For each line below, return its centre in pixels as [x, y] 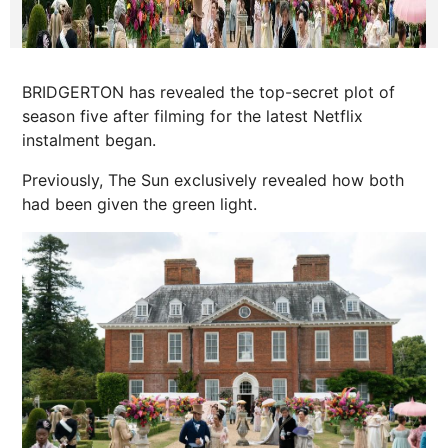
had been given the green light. [139, 204]
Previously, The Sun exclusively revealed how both [213, 180]
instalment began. [89, 140]
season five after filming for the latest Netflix [192, 116]
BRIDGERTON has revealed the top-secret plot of [208, 92]
